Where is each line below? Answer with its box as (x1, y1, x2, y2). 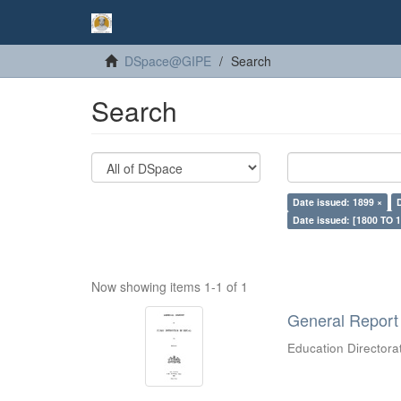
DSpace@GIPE (124, 52, 211, 70)
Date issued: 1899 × (293, 195, 383, 209)
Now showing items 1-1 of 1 (91, 277, 248, 295)
